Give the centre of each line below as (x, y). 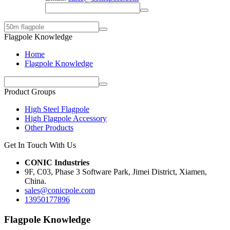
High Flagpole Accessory (66, 118)
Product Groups (30, 92)
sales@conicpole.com (60, 190)
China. (35, 181)
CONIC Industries (57, 162)
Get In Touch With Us (40, 145)
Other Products (49, 128)
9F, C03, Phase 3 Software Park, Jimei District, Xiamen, (116, 172)
